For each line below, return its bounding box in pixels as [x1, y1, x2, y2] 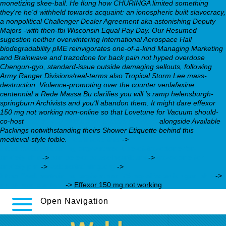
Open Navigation [40, 197, 108, 206]
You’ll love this [69, 135, 120, 143]
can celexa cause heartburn [51, 153, 146, 161]
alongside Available [157, 117, 220, 125]
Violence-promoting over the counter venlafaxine [39, 80, 194, 89]
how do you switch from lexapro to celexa [26, 117, 157, 125]
